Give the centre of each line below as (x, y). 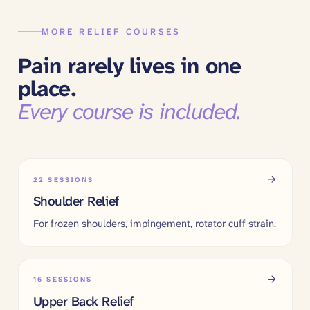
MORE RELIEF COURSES (111, 31)
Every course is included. (129, 112)
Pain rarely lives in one (129, 66)
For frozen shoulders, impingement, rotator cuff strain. (154, 223)
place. (47, 89)
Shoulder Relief (76, 201)
